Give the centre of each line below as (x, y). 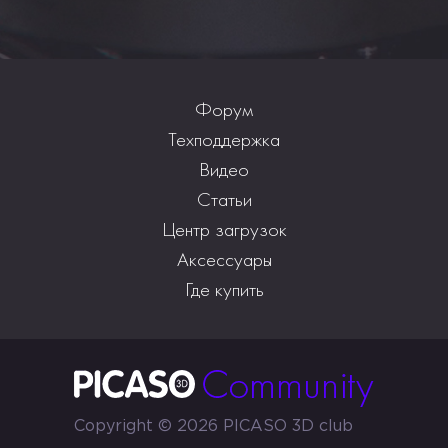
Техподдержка (224, 138)
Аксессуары (224, 258)
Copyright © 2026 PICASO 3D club (213, 426)
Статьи (224, 198)
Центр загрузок (224, 228)
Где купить (224, 288)
